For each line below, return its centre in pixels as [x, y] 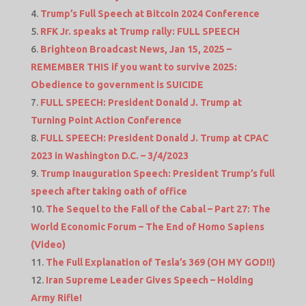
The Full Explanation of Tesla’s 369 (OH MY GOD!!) [160, 263]
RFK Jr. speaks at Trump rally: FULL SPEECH [140, 32]
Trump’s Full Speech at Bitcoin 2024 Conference [150, 14]
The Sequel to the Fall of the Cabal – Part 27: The [158, 209]
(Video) [48, 245]
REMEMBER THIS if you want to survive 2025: [134, 67]
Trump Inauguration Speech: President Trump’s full [157, 174]
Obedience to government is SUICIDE [117, 85]
